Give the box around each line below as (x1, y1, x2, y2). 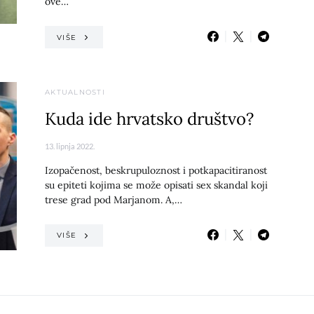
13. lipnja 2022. (45, 141, 95, 151)
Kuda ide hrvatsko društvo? (45, 107, 254, 130)
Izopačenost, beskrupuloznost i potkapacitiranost (45, 163, 267, 177)
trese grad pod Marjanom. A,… (45, 193, 182, 206)
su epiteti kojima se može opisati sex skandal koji (45, 178, 268, 191)
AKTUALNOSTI (45, 87, 105, 97)
